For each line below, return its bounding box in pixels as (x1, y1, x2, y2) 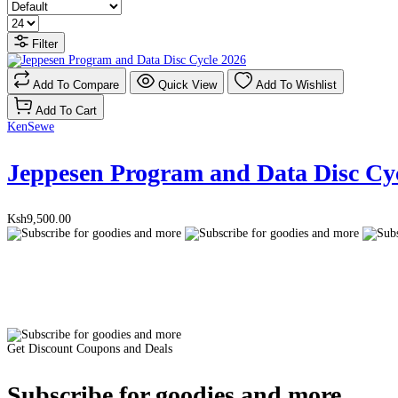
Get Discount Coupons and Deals (7, 342, 172, 356)
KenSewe (7, 120, 54, 134)
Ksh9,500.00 (7, 212, 71, 227)
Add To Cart (36, 104, 97, 118)
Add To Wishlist (256, 78, 337, 92)
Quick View (158, 78, 217, 92)
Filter (32, 37, 58, 52)
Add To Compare (33, 78, 119, 92)
